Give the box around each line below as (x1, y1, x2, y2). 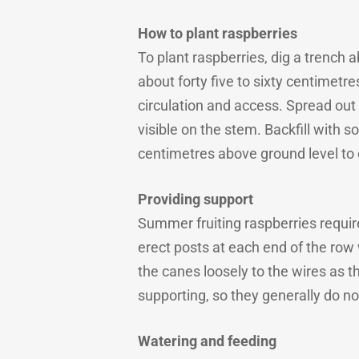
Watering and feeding (138, 333, 276, 349)
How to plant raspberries (138, 25, 297, 42)
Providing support (138, 191, 253, 208)
